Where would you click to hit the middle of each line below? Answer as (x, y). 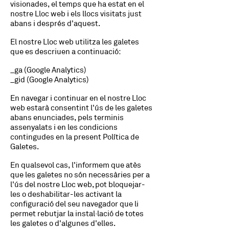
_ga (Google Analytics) (48, 70)
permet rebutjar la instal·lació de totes (77, 214)
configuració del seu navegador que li (74, 204)
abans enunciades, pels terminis (67, 118)
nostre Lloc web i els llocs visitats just (76, 14)
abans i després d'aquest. (55, 24)
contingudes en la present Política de (75, 137)
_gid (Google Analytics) (50, 80)
